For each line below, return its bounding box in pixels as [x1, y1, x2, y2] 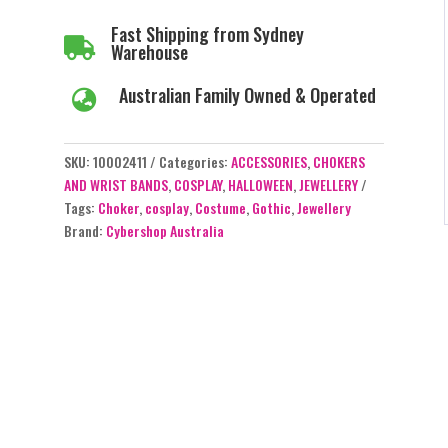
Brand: [63, 220, 106, 242]
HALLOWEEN [227, 174, 293, 196]
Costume [194, 197, 246, 219]
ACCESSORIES [230, 151, 307, 173]
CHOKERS [312, 151, 365, 173]
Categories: [158, 151, 231, 173]
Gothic [251, 197, 291, 219]
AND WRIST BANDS [63, 174, 168, 196]
